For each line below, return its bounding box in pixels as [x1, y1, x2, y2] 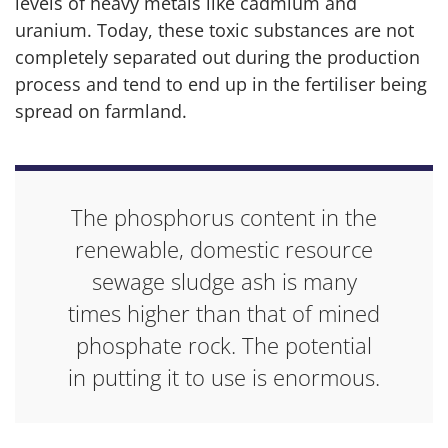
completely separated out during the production [15, 45, 420, 69]
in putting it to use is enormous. [68, 362, 380, 392]
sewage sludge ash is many [91, 266, 357, 296]
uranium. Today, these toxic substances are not [15, 18, 414, 42]
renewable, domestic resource [75, 234, 373, 264]
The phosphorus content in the [71, 202, 377, 232]
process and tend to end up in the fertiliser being [15, 72, 427, 96]
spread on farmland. [15, 99, 187, 123]
